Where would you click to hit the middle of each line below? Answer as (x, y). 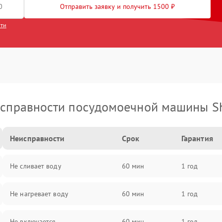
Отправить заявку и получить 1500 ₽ (117, 6)
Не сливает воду (36, 166)
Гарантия (197, 138)
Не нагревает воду (39, 194)
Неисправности (37, 138)
